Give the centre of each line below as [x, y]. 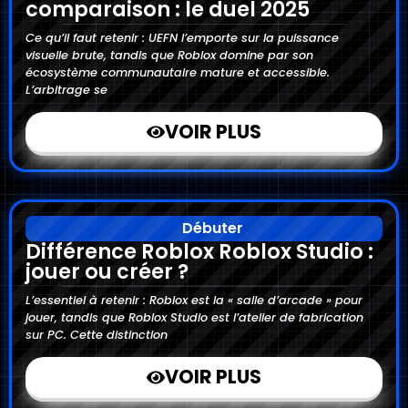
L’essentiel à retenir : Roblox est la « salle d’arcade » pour [194, 301]
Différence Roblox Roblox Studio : [199, 252]
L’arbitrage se [66, 90]
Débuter [213, 229]
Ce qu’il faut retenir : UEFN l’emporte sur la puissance [182, 38]
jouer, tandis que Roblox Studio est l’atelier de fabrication [194, 318]
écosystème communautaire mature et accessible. [178, 73]
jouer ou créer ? [107, 272]
